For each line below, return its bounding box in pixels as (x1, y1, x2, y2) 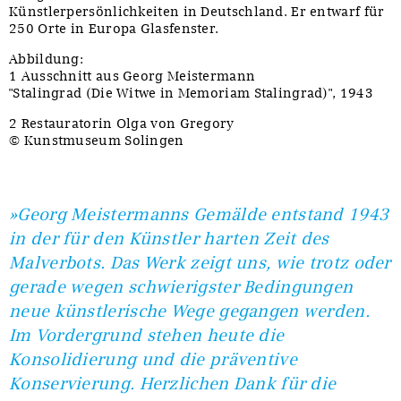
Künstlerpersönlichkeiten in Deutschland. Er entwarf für (9, 4, 385, 21)
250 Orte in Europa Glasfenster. (9, 21, 219, 38)
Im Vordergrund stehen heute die (9, 325, 285, 346)
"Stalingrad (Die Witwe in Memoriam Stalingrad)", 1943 (9, 85, 373, 102)
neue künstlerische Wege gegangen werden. (9, 301, 370, 322)
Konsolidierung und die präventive (9, 349, 297, 371)
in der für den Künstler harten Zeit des (9, 228, 329, 250)
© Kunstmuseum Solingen (9, 132, 184, 149)
